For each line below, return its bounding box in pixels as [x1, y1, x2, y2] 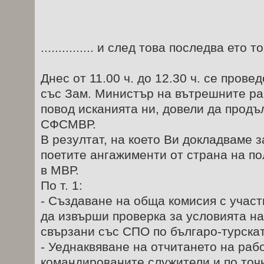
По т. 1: [41, 178, 82, 192]
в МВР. [41, 163, 79, 177]
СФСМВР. [41, 117, 96, 131]
